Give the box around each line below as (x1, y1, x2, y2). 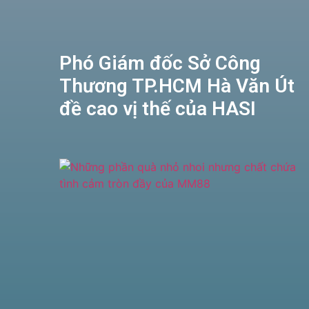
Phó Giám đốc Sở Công (59, 52, 261, 75)
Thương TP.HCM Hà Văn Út (59, 74, 295, 98)
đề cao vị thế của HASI (59, 97, 256, 121)
